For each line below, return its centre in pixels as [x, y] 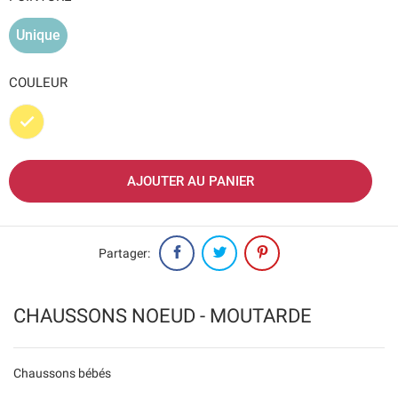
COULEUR [38, 83]
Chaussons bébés [62, 374]
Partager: [124, 253]
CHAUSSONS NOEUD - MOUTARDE [163, 316]
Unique [38, 36]
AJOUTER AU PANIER [191, 182]
